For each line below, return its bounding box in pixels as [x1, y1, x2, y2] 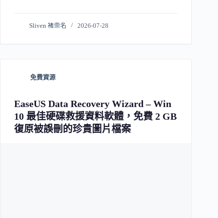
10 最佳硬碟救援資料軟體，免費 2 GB [14, 111, 177, 122]
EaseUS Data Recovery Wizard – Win [14, 98, 171, 109]
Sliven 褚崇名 [29, 22, 67, 30]
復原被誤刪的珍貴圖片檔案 [14, 124, 131, 135]
